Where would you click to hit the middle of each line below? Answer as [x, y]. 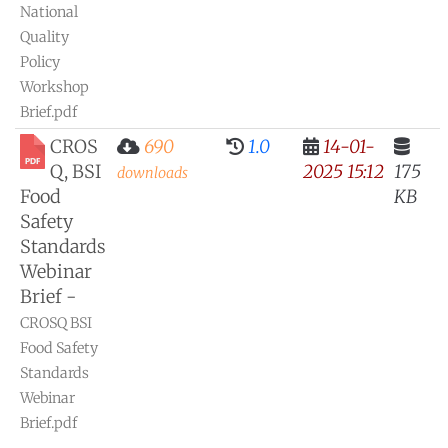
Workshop [54, 87]
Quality [44, 37]
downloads [152, 173]
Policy [40, 62]
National [49, 12]
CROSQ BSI [56, 323]
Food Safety [59, 348]
